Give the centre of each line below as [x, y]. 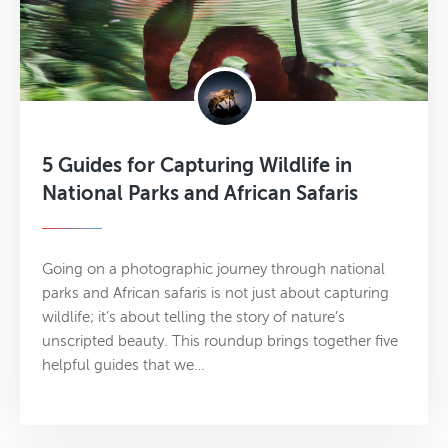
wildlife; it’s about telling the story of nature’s [193, 316]
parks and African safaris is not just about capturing [215, 292]
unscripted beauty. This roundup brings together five [220, 340]
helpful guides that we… [123, 364]
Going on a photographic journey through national [213, 268]
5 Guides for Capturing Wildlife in [197, 165]
